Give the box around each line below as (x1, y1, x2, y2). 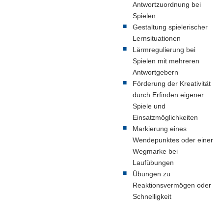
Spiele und (133, 102, 165, 110)
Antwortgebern (133, 68, 178, 76)
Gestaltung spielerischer (133, 23, 208, 31)
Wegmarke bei (133, 147, 178, 155)
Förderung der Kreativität (133, 80, 211, 87)
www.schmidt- (4, 11, 47, 20)
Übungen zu (133, 170, 170, 178)
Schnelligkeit (133, 192, 171, 200)
